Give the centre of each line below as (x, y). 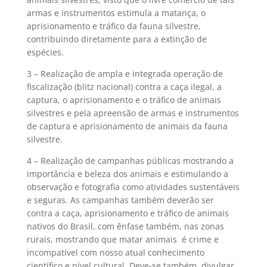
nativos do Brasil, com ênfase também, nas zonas (125, 226)
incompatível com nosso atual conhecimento (115, 252)
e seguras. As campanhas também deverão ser (120, 200)
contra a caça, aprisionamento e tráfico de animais (128, 213)
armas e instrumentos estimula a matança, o (116, 13)
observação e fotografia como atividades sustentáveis (133, 187)
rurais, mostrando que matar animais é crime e (122, 239)
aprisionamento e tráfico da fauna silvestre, (114, 26)
